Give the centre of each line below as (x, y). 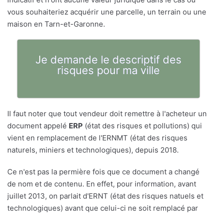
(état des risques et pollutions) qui (142, 126)
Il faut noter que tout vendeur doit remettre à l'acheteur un (107, 114)
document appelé (38, 126)
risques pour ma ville (108, 70)
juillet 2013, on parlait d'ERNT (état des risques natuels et (105, 196)
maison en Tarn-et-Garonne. (56, 24)
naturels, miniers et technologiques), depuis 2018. (93, 150)
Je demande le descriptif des (108, 60)
